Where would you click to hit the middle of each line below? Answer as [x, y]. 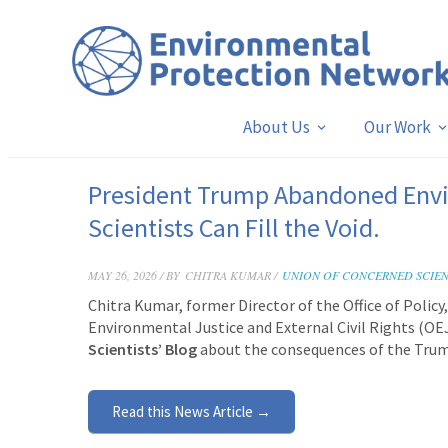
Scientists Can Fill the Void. [234, 227]
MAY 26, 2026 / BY [134, 275]
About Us [276, 127]
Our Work [397, 127]
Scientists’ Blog [144, 349]
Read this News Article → [191, 411]
